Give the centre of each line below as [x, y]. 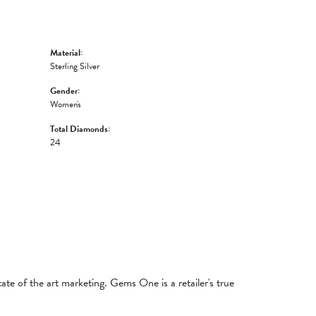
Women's [66, 104]
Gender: [65, 91]
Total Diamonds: [80, 129]
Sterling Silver [75, 66]
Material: [66, 53]
